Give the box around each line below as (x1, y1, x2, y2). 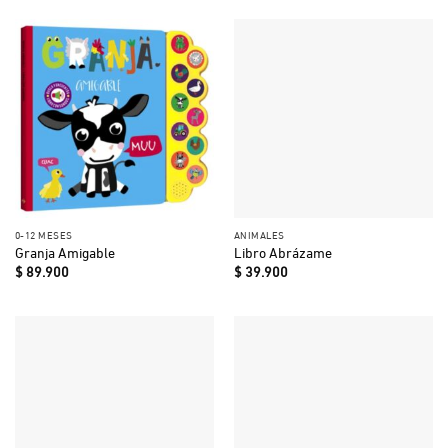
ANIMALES (233, 226, 285, 242)
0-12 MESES (14, 226, 73, 242)
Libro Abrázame (233, 242, 332, 263)
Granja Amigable (14, 242, 115, 263)
